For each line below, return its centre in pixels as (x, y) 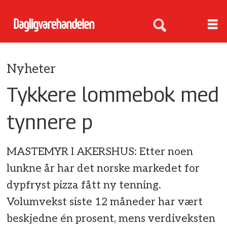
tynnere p (50, 121)
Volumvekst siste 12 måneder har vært (105, 202)
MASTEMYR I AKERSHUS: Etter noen (100, 152)
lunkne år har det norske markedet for (103, 169)
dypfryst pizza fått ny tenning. (84, 185)
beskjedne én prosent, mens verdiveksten (111, 219)
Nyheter (31, 69)
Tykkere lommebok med (113, 94)
